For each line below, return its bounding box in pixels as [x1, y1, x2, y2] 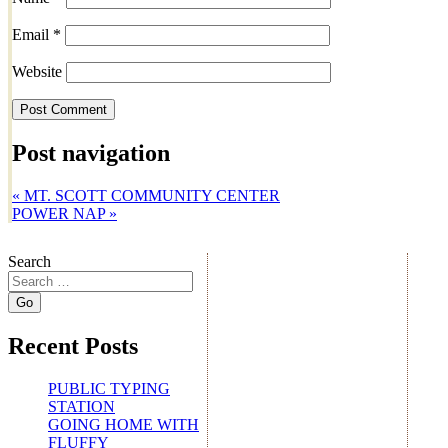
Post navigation [12, 140, 170, 167]
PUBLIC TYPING [48, 379, 170, 397]
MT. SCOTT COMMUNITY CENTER [20, 187, 280, 205]
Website [12, 63, 62, 81]
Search [8, 253, 51, 271]
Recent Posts [8, 332, 138, 359]
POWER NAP [12, 205, 109, 223]
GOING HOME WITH [48, 415, 199, 433]
